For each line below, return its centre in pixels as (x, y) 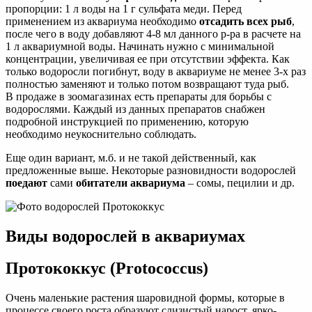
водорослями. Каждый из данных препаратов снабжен (135, 109)
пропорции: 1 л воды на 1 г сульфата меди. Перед (124, 8)
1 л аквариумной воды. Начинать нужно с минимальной (140, 46)
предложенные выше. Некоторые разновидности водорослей (151, 170)
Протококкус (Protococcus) (107, 268)
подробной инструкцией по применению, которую (127, 121)
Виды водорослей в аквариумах (125, 236)
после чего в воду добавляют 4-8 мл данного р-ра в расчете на (153, 33)
